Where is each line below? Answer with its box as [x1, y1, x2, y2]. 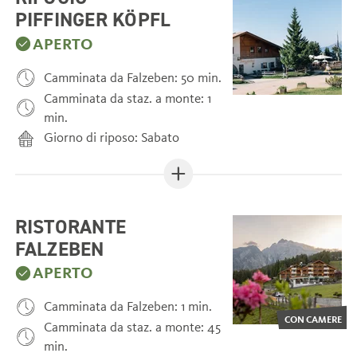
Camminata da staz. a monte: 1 [44, 89, 212, 107]
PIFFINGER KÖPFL [14, 6, 171, 33]
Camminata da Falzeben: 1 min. [44, 298, 213, 316]
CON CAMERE [284, 313, 343, 326]
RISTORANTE [14, 213, 127, 239]
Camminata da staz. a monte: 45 [44, 319, 222, 336]
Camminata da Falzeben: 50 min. [44, 69, 222, 86]
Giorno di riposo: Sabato [44, 129, 180, 147]
